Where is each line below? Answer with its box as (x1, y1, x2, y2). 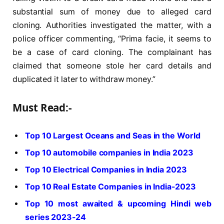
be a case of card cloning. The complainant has (12, 47, 211, 57)
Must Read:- (12, 100, 72, 114)
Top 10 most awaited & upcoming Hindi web (25, 199, 211, 209)
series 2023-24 (25, 212, 86, 222)
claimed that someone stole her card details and (12, 61, 211, 71)
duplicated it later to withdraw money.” (12, 74, 155, 84)
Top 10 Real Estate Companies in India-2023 (25, 182, 196, 192)
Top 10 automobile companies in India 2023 (25, 148, 193, 158)
